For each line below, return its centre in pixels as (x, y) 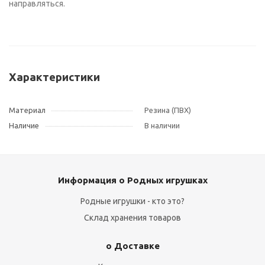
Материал (27, 110)
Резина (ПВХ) (168, 110)
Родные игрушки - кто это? (132, 201)
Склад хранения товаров (132, 218)
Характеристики (54, 77)
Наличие (24, 125)
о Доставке (132, 246)
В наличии (162, 125)
